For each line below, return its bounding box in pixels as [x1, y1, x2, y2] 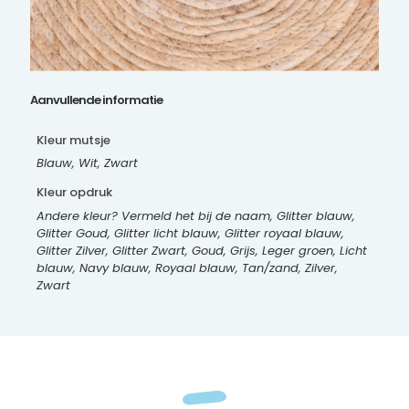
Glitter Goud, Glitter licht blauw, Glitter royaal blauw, [36, 224, 344, 242]
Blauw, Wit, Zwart [36, 154, 138, 173]
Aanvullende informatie [30, 91, 163, 110]
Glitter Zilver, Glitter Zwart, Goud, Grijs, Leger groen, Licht [36, 241, 367, 259]
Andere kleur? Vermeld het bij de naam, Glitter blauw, [36, 206, 355, 225]
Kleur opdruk [36, 184, 112, 202]
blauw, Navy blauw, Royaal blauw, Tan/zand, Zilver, [36, 258, 338, 277]
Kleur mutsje [36, 131, 110, 149]
